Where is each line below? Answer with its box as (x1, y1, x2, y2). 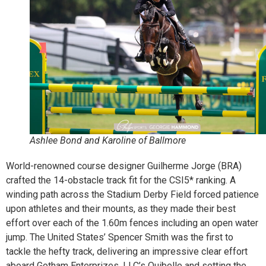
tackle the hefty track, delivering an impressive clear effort (6, 245, 248, 257)
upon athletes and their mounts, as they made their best (6, 202, 236, 214)
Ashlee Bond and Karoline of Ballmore (30, 134, 186, 146)
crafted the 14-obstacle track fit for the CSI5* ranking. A (6, 174, 236, 186)
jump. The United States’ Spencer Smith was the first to (6, 231, 233, 243)
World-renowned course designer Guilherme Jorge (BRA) (6, 160, 242, 172)
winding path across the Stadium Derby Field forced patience (6, 188, 259, 200)
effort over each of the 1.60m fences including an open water (6, 217, 258, 229)
